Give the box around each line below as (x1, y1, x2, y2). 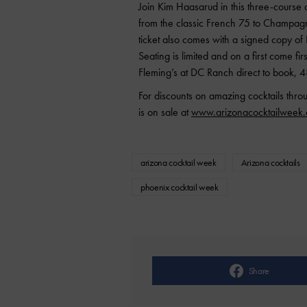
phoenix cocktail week (140, 181, 219, 193)
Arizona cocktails (241, 156, 300, 169)
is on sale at (138, 105, 191, 119)
